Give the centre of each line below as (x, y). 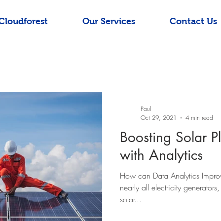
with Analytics (161, 155)
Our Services (109, 21)
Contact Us (193, 21)
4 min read (199, 118)
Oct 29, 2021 (159, 118)
